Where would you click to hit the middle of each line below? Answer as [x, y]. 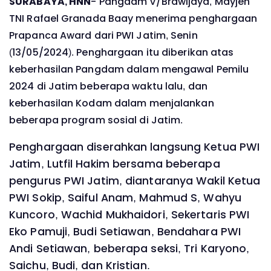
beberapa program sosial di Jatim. [96, 120]
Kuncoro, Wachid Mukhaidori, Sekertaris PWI [129, 215]
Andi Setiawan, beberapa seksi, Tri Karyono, [129, 249]
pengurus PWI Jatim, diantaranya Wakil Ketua [135, 181]
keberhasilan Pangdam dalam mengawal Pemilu [129, 69]
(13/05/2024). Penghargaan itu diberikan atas [122, 52]
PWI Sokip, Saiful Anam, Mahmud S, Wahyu [125, 198]
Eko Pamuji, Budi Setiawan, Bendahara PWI [125, 232]
